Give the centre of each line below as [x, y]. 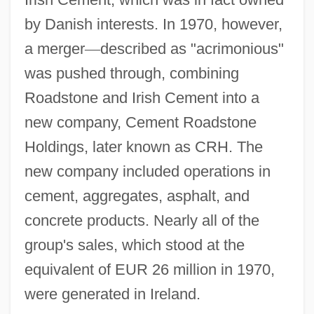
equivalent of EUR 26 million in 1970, [149, 269]
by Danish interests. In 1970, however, [153, 24]
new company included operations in [147, 171]
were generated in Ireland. [112, 294]
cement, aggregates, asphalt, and [137, 196]
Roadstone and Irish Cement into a [142, 97]
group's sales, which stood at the [134, 245]
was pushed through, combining [131, 73]
